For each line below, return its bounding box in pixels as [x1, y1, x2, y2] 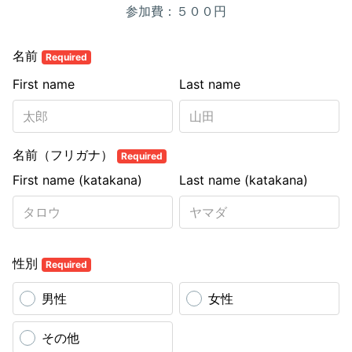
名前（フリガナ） [13, 147, 117, 163]
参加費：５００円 [126, 3, 226, 19]
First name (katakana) [13, 172, 142, 188]
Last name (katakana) [179, 172, 308, 188]
